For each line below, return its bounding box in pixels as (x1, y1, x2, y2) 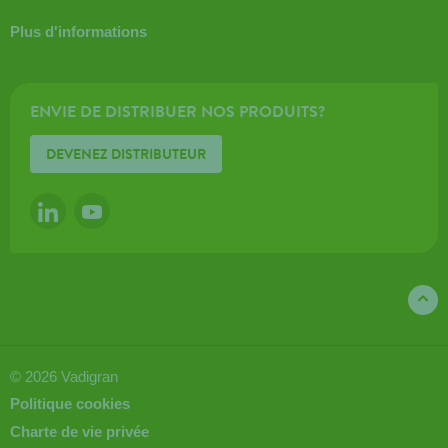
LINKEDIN (47, 202, 112, 223)
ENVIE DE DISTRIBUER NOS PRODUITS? (29, 100, 325, 124)
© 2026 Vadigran (10, 367, 118, 385)
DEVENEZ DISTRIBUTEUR (45, 144, 206, 165)
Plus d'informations (10, 23, 147, 41)
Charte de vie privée (10, 422, 149, 440)
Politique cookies (10, 394, 130, 412)
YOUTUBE (91, 202, 155, 223)
